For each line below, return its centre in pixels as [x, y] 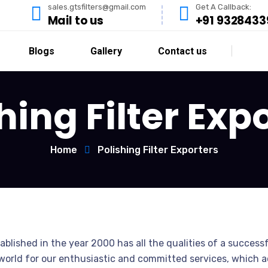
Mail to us [75, 20]
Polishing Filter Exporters [158, 150]
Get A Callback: [223, 7]
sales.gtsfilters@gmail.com [97, 7]
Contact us [182, 51]
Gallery [106, 51]
